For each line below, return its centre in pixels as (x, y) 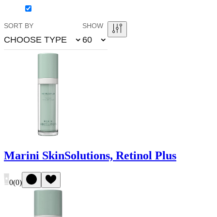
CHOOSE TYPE (35, 39)
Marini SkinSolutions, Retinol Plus (90, 156)
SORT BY (19, 25)
